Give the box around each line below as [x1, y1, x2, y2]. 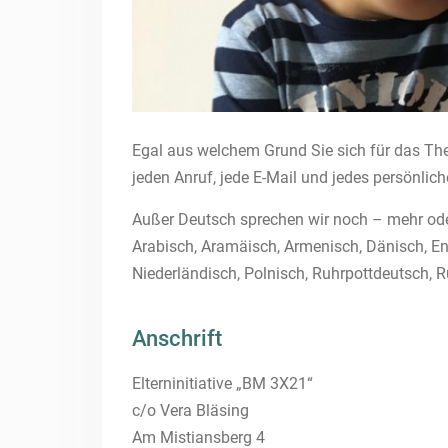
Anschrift [132, 325, 222, 351]
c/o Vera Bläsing [132, 400, 249, 420]
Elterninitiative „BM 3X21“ [132, 373, 313, 393]
